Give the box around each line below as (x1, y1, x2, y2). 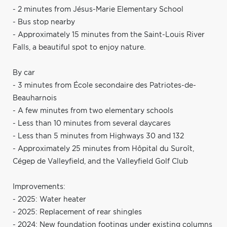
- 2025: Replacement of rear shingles (13, 208, 142, 216)
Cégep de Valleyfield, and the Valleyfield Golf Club (13, 158, 188, 165)
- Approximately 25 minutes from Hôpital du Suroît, (13, 145, 194, 153)
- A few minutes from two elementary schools (13, 107, 173, 115)
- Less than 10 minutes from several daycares (13, 120, 171, 127)
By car (13, 69, 35, 77)
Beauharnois (13, 94, 57, 102)
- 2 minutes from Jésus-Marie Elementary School (13, 6, 183, 13)
